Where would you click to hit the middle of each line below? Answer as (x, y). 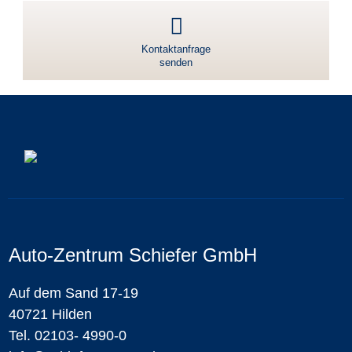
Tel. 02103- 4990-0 (68, 336)
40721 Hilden (50, 315)
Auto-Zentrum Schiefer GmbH (133, 255)
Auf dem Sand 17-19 (73, 293)
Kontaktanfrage (176, 49)
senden (176, 62)
